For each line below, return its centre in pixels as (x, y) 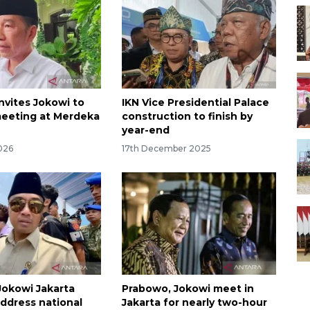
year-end (145, 130)
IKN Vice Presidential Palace (195, 102)
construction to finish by (187, 116)
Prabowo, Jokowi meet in (188, 289)
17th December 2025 (166, 148)
